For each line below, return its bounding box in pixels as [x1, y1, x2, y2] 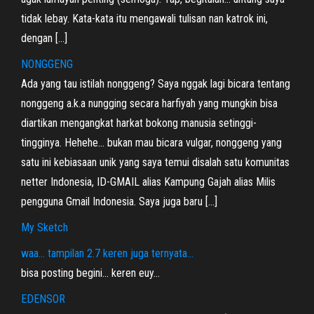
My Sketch [21, 221, 68, 234]
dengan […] [21, 32, 67, 45]
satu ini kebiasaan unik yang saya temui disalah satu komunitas [21, 156, 289, 169]
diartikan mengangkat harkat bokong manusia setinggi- [21, 116, 257, 130]
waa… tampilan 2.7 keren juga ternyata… [21, 247, 193, 260]
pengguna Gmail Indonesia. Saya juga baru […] [21, 195, 217, 208]
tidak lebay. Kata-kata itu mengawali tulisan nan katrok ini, [21, 12, 268, 25]
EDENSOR [21, 292, 65, 306]
